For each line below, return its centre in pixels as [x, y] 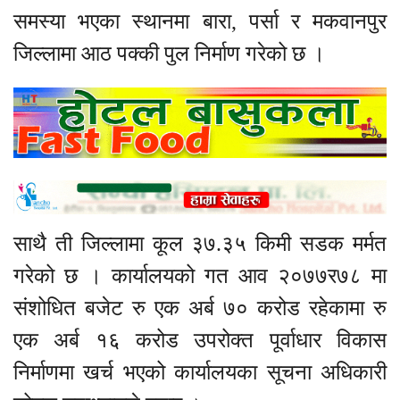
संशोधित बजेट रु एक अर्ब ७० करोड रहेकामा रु [200, 308]
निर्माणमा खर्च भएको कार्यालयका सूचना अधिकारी [200, 373]
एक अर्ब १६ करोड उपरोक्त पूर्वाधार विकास [200, 341]
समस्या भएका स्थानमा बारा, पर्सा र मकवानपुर [200, 22]
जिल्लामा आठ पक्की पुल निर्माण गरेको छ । [169, 54]
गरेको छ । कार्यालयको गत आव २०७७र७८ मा [200, 276]
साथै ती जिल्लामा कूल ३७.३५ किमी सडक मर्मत [200, 244]
